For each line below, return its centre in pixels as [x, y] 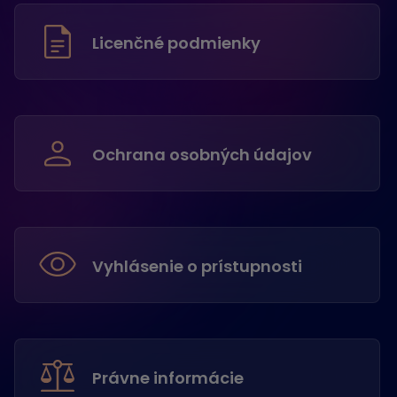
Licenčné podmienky [176, 43]
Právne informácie [168, 378]
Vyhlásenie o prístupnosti [197, 266]
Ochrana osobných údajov [202, 155]
